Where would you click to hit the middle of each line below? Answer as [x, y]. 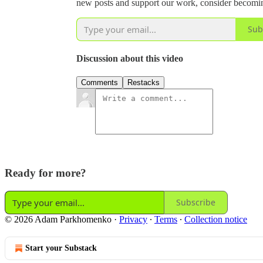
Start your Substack [61, 248]
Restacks [144, 83]
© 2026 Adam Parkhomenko [58, 219]
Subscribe [196, 203]
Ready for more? [45, 173]
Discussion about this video [130, 59]
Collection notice [216, 219]
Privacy [133, 219]
